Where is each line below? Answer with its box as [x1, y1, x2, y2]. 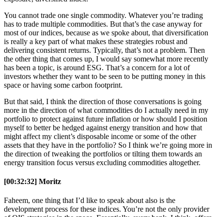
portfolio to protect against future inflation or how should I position [4, 114, 207, 123]
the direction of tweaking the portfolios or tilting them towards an [4, 149, 202, 158]
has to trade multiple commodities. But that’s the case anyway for [4, 19, 202, 28]
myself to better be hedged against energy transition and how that [4, 123, 202, 132]
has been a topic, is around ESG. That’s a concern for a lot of [4, 63, 190, 72]
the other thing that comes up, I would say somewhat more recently [4, 54, 208, 63]
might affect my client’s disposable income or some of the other [4, 132, 196, 140]
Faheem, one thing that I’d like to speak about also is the [4, 196, 175, 205]
